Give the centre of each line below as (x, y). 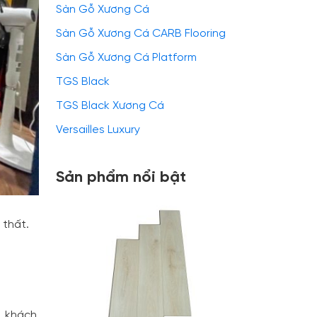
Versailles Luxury (98, 130)
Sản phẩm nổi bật (121, 178)
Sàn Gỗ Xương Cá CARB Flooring (141, 34)
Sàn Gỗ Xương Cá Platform (126, 58)
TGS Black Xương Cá (110, 106)
